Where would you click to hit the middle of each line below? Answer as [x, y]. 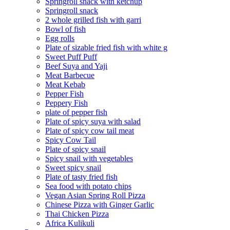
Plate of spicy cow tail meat [90, 131]
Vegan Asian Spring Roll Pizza [95, 195]
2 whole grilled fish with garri [93, 20]
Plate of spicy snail [75, 149]
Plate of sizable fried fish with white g [106, 47]
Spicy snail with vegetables [89, 158]
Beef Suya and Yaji [76, 66]
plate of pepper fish [76, 112]
